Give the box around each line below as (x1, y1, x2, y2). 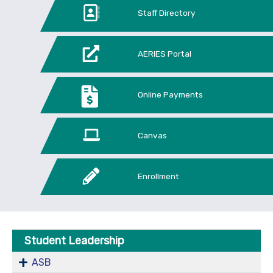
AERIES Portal (137, 48, 191, 58)
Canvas (137, 130, 167, 140)
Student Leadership (24, 233, 124, 247)
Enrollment (137, 171, 179, 181)
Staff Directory (137, 7, 196, 18)
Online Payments (137, 89, 203, 99)
